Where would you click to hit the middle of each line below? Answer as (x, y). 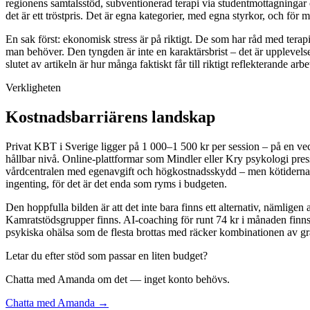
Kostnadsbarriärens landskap (110, 117)
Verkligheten (33, 87)
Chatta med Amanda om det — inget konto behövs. (118, 279)
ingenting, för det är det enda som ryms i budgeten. (116, 183)
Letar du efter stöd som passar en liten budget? (107, 255)
